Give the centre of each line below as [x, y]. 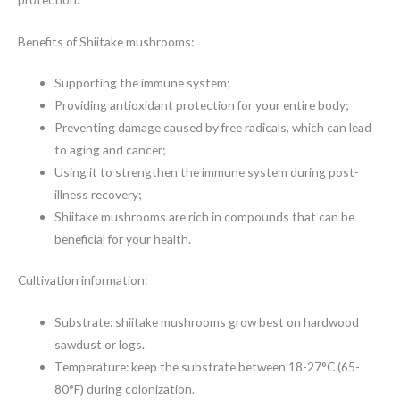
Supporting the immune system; [142, 83]
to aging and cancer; [110, 150]
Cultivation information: [83, 279]
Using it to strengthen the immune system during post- [207, 172]
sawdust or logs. [100, 344]
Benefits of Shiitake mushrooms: [106, 41]
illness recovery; [98, 195]
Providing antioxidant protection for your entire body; [202, 105]
